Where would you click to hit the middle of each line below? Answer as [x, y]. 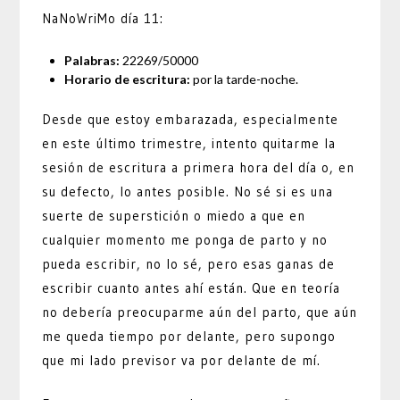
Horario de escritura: [128, 79]
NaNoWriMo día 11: [103, 19]
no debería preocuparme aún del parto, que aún [200, 312]
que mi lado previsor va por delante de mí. [182, 360]
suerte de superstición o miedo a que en [174, 215]
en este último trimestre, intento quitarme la [189, 143]
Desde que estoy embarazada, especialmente [191, 119]
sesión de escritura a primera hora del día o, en [199, 167]
